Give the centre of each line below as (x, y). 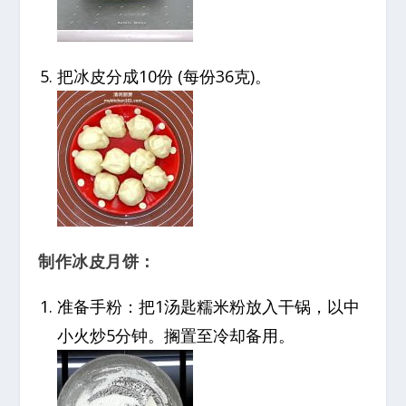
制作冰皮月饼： (97, 261)
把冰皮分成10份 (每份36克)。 (164, 76)
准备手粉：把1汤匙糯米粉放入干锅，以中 (208, 307)
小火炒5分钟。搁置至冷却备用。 (175, 336)
